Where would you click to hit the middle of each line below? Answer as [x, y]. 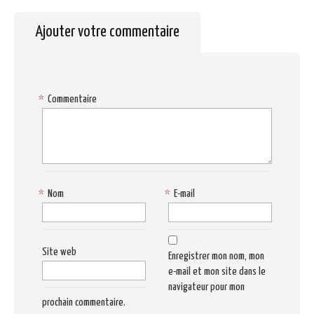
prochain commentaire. [84, 303]
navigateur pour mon [207, 287]
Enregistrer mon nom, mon [217, 257]
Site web [59, 252]
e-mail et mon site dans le [217, 272]
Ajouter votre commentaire [107, 32]
